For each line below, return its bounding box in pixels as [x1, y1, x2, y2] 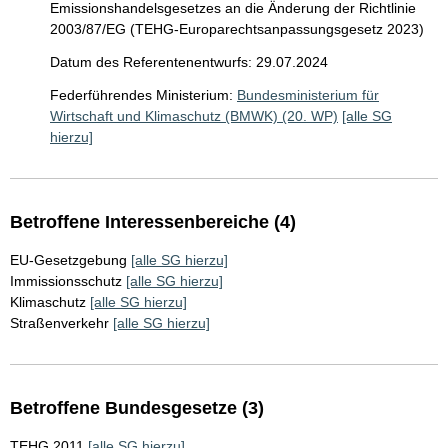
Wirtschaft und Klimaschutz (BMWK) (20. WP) [50, 108, 338, 125]
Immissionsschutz [10, 273, 122, 290]
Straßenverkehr [10, 315, 109, 332]
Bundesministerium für [237, 87, 379, 104]
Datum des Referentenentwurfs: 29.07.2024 [50, 54, 328, 71]
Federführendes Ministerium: [50, 87, 233, 104]
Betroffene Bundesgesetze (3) [10, 398, 264, 419]
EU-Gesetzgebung [10, 252, 127, 269]
